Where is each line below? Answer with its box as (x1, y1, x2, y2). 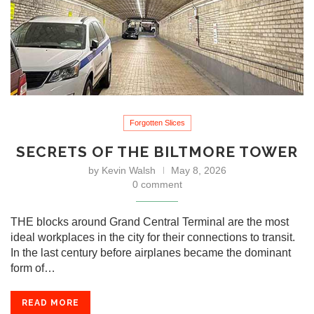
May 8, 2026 (170, 164, 226, 176)
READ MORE (22, 297, 79, 308)
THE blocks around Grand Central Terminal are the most (11, 215, 289, 228)
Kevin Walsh (101, 164, 156, 176)
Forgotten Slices (129, 118, 185, 127)
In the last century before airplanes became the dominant (11, 246, 291, 259)
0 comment (132, 178, 182, 190)
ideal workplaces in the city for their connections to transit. (11, 231, 295, 243)
